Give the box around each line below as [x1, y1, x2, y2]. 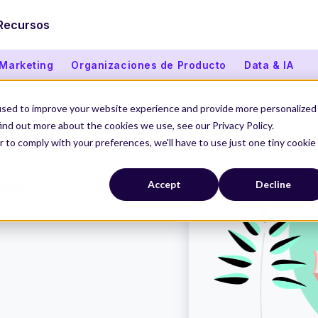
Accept [147, 178, 181, 191]
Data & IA [244, 58, 294, 71]
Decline [256, 178, 291, 191]
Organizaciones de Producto [71, 58, 227, 71]
